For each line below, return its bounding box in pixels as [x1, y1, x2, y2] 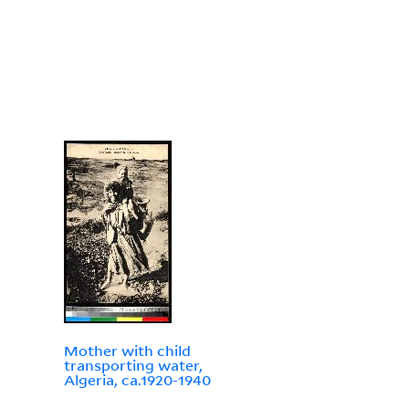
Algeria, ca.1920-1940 [63, 371, 211, 390]
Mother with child [63, 341, 191, 361]
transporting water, [63, 356, 203, 375]
